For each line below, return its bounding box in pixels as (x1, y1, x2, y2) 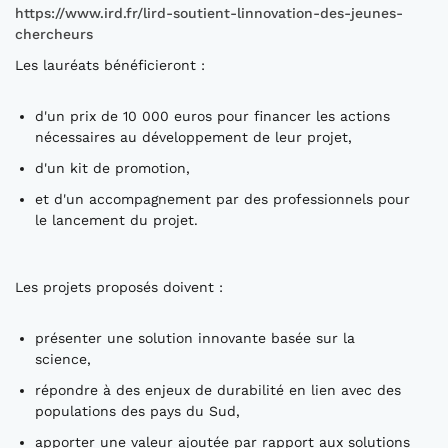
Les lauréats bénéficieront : (15, 57, 205, 73)
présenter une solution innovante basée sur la (35, 330, 355, 346)
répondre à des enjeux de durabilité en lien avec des (35, 382, 401, 398)
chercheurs (15, 26, 93, 42)
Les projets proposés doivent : (15, 279, 223, 295)
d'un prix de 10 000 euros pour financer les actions (35, 108, 390, 124)
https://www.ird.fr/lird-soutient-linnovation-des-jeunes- (15, 5, 403, 21)
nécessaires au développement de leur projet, (35, 129, 357, 145)
